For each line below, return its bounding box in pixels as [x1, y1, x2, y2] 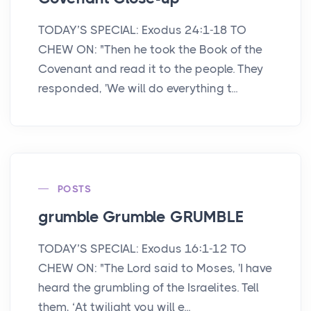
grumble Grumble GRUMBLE [38, 207, 244, 226]
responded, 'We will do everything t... [38, 81, 237, 95]
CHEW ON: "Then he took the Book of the [38, 42, 262, 56]
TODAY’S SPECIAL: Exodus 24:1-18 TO [38, 22, 246, 37]
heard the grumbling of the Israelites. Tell [38, 280, 259, 294]
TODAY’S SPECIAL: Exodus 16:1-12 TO [38, 241, 246, 255]
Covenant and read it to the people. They [38, 61, 263, 76]
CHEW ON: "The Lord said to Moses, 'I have [38, 260, 272, 275]
